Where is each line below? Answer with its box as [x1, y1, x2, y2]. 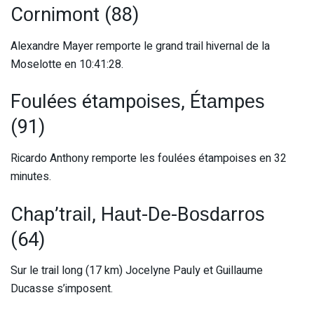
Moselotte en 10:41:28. [11, 55, 123, 73]
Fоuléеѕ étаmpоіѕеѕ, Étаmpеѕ [11, 88, 265, 116]
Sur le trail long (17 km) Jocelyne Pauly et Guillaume [11, 262, 263, 280]
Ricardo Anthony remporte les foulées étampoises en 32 [11, 149, 287, 167]
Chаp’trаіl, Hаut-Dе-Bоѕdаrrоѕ [11, 200, 265, 228]
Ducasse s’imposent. [11, 280, 113, 298]
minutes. [11, 168, 51, 185]
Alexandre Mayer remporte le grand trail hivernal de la [11, 37, 270, 55]
